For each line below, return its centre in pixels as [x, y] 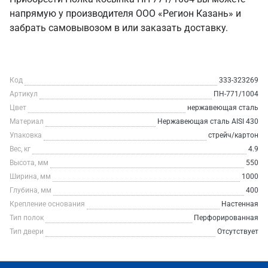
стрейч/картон [233, 135]
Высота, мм [29, 163]
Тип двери [27, 232]
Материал [27, 121]
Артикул [24, 94]
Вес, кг [20, 149]
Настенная [240, 204]
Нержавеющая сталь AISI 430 [208, 121]
